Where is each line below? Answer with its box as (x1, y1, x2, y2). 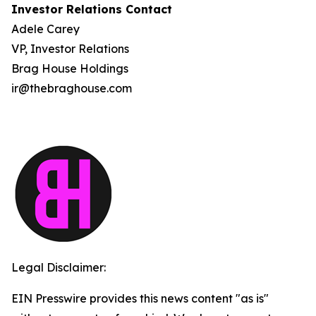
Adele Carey (11, 22, 80, 36)
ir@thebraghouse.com (11, 81, 132, 95)
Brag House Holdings (11, 61, 128, 75)
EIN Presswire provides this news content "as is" (11, 291, 269, 305)
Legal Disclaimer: (11, 260, 106, 274)
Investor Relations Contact (11, 2, 172, 16)
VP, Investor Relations (11, 42, 129, 56)
